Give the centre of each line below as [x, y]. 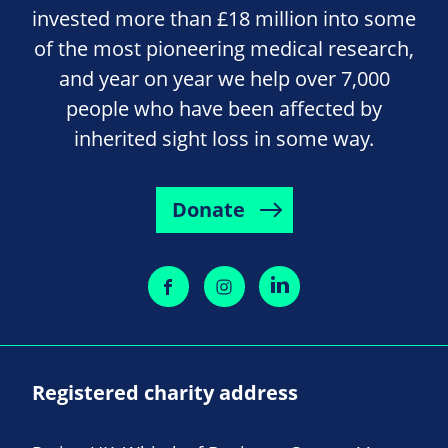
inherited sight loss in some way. [224, 139]
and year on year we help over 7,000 [224, 79]
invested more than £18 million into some [224, 19]
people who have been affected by [224, 109]
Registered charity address [165, 393]
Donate [208, 210]
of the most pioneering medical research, [224, 49]
